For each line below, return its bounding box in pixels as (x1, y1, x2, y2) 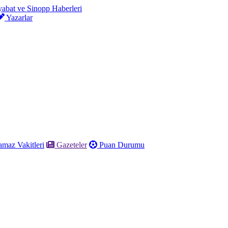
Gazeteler (54, 140, 87, 149)
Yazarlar (5, 13, 33, 22)
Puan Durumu (97, 140, 145, 149)
